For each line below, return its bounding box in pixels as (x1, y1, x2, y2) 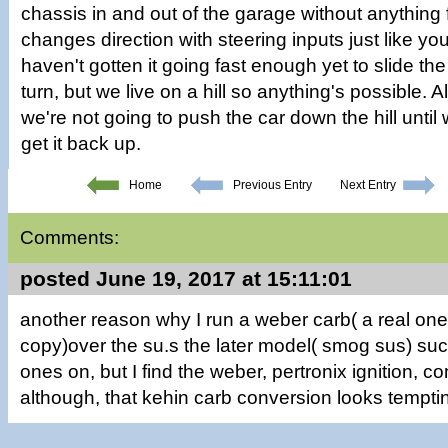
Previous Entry (232, 178, 312, 192)
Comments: (20, 227, 119, 248)
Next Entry (339, 178, 396, 192)
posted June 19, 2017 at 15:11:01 (20, 267, 352, 290)
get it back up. (21, 133, 141, 154)
